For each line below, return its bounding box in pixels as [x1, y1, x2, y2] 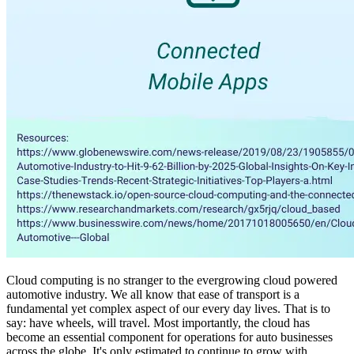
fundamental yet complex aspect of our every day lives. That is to [6, 302, 330, 316]
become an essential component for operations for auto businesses [6, 330, 333, 345]
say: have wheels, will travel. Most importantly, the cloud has [6, 316, 310, 330]
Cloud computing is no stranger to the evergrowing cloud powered [6, 273, 337, 288]
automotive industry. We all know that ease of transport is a [6, 288, 299, 302]
